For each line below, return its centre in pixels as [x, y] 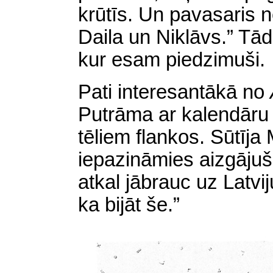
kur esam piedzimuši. [172, 60]
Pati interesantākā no [174, 92]
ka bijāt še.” [129, 205]
